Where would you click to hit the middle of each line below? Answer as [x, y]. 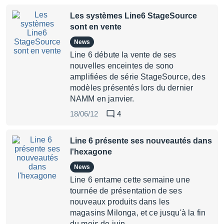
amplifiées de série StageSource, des [138, 77]
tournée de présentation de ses [126, 191]
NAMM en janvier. [102, 99]
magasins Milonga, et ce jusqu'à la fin [138, 213]
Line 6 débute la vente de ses [123, 55]
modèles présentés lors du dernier [132, 88]
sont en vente [96, 27]
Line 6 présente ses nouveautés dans [141, 141]
